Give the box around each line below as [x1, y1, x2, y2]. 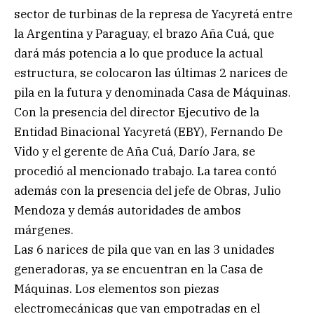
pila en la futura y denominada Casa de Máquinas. [14, 84, 291, 100]
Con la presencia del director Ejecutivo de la [14, 104, 259, 120]
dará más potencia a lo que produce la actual [14, 45, 263, 61]
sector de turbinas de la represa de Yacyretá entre [14, 6, 292, 22]
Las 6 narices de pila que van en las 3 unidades [14, 241, 275, 257]
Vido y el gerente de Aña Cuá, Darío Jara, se [14, 143, 255, 159]
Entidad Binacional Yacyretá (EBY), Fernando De [14, 123, 282, 139]
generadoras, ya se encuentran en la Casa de [14, 261, 263, 277]
